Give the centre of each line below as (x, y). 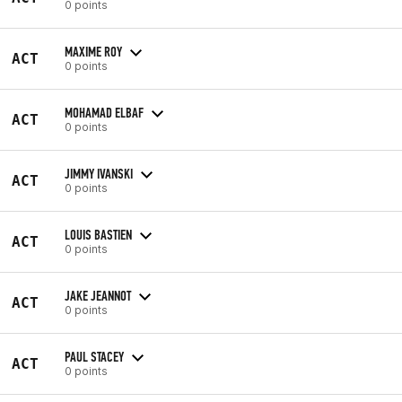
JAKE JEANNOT (98, 295)
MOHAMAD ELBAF (104, 112)
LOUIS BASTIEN (98, 234)
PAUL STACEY (94, 356)
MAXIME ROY (93, 51)
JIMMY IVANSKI (99, 173)
